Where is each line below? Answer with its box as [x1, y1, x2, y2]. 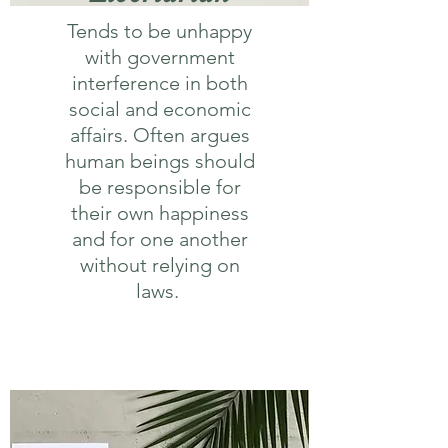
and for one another [71, 227, 248, 251]
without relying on [79, 253, 240, 277]
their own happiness [70, 201, 249, 225]
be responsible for [78, 175, 241, 199]
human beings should [64, 149, 255, 173]
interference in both [71, 71, 248, 95]
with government [84, 45, 235, 69]
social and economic [68, 97, 251, 121]
